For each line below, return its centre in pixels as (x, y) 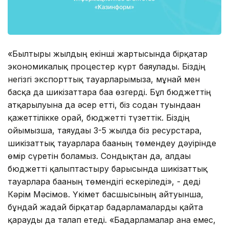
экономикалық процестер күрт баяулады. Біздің (107, 66)
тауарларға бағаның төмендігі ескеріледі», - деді (104, 181)
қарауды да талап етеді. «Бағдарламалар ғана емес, (112, 220)
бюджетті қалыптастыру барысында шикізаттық (108, 168)
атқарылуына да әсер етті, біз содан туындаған (104, 105)
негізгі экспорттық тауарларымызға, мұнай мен (104, 79)
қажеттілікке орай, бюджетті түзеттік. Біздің (99, 117)
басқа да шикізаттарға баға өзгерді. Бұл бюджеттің (109, 92)
